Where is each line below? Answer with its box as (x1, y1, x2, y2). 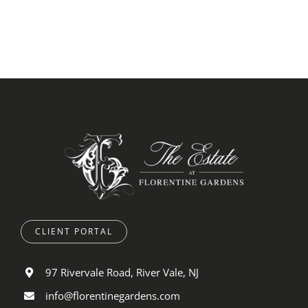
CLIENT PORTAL (35, 225, 113, 238)
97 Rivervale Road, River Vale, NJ (45, 265, 199, 280)
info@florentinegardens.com (45, 289, 180, 303)
